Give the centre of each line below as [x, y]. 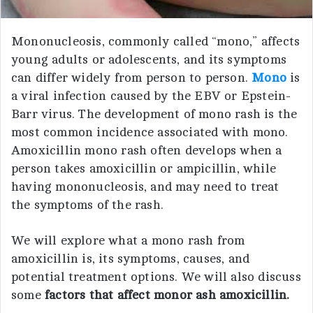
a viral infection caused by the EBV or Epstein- [151, 95]
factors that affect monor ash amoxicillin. [171, 294]
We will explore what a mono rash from [128, 240]
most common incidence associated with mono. [150, 132]
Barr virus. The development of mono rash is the [154, 114]
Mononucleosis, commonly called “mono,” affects [156, 41]
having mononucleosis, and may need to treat [145, 186]
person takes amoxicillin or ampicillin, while [144, 168]
